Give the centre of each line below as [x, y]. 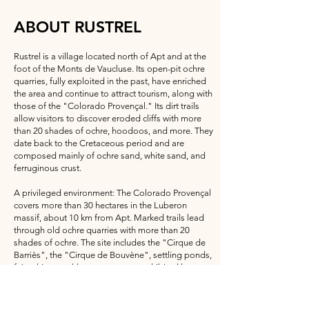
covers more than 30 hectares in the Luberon [100, 205]
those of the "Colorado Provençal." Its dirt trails [107, 106]
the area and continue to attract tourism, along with [113, 93]
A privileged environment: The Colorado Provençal [112, 193]
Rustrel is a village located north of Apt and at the [110, 56]
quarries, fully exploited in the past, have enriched [110, 81]
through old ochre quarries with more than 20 [102, 230]
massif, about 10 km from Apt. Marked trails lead [109, 218]
